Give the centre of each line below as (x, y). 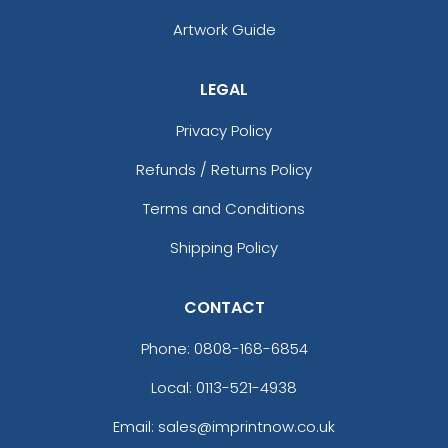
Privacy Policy (224, 130)
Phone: (167, 348)
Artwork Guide (224, 29)
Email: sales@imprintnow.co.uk (224, 426)
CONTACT (224, 307)
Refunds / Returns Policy (224, 169)
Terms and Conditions (224, 208)
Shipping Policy (224, 247)
